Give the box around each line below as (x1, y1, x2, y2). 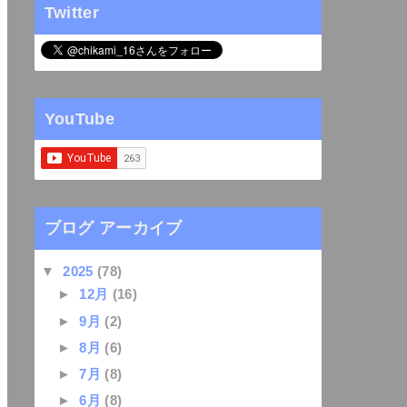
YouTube (44, 109, 115, 128)
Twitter (44, 3, 100, 22)
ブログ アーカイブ (44, 219, 183, 238)
